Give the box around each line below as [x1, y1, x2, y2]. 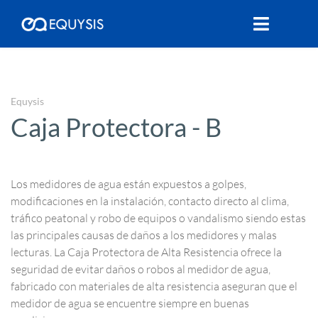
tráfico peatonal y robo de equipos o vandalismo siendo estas [11, 211, 306, 225]
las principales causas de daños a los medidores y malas [11, 228, 277, 242]
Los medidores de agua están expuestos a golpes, [11, 177, 246, 191]
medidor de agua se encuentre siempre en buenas [11, 296, 249, 310]
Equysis [11, 95, 44, 107]
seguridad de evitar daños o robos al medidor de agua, [11, 262, 270, 276]
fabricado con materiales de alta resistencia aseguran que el [11, 279, 297, 293]
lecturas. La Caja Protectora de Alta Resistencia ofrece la [11, 245, 282, 259]
